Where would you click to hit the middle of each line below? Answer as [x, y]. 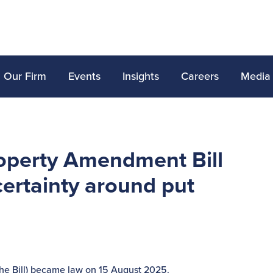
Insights [141, 76]
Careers [200, 76]
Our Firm [25, 76]
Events [84, 76]
